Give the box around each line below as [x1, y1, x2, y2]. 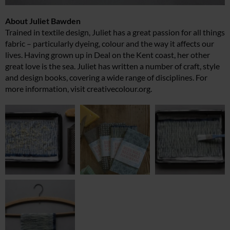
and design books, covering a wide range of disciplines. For [5, 72, 207, 82]
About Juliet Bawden [5, 15, 81, 26]
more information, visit [5, 83, 87, 93]
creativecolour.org [87, 83, 150, 93]
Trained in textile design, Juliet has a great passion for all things [5, 27, 225, 37]
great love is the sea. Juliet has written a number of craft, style [5, 61, 220, 71]
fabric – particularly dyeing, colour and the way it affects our [5, 38, 214, 48]
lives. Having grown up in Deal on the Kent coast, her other [5, 49, 210, 60]
